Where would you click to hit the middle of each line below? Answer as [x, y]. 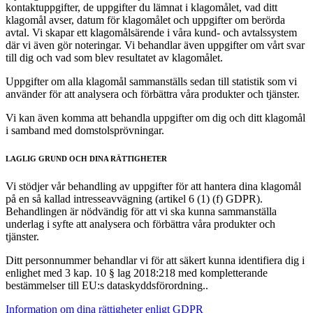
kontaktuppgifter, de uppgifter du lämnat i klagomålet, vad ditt [141, 8]
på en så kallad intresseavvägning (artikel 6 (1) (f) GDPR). [134, 199]
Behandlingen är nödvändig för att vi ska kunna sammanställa [141, 212]
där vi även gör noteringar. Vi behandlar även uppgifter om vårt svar [155, 45]
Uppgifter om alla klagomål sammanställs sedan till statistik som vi [151, 82]
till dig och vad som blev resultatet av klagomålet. [114, 58]
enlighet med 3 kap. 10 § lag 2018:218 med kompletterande [137, 273]
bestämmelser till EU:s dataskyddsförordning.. [107, 286]
